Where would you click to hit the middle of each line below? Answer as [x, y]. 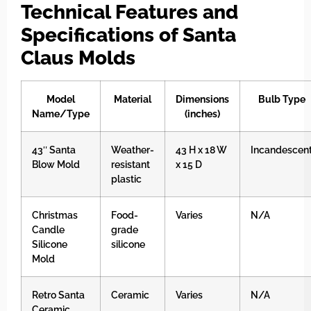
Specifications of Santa [128, 35]
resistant [131, 164]
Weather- [133, 149]
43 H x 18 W [201, 149]
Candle [48, 229]
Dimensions [202, 99]
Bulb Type [281, 99]
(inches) [202, 113]
